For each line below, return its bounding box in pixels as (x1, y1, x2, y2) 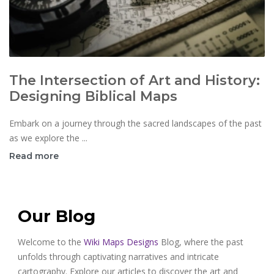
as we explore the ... (9, 131, 87, 144)
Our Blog (18, 206, 95, 226)
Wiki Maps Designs (84, 235, 158, 248)
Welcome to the (18, 235, 84, 248)
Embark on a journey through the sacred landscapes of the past (9, 117, 262, 129)
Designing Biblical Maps (9, 87, 177, 104)
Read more (9, 150, 59, 161)
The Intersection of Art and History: (9, 72, 260, 88)
